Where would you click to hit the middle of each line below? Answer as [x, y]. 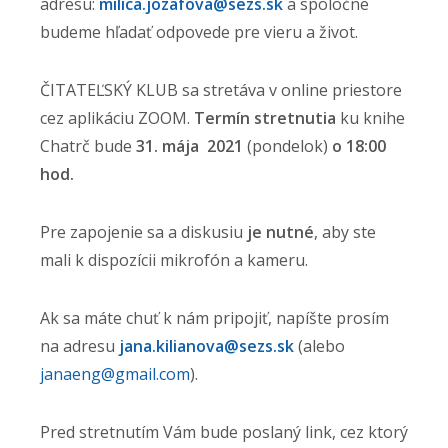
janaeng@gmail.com [115, 374]
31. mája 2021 [191, 146]
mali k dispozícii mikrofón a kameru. [176, 260]
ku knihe [370, 118]
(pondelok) [289, 146]
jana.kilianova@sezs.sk [206, 346]
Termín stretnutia [265, 118]
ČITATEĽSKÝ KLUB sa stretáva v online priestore [221, 90]
